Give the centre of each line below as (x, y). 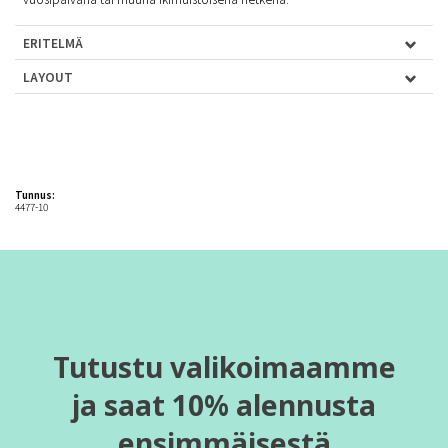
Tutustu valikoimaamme (224, 366)
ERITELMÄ (54, 42)
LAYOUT (48, 76)
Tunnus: (35, 194)
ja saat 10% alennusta (224, 404)
